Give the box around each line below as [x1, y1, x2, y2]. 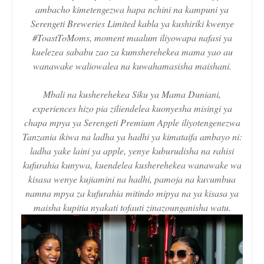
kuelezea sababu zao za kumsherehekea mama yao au [31, 45, 233, 58]
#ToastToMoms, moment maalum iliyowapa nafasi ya [32, 31, 232, 44]
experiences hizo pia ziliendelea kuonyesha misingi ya [32, 102, 232, 115]
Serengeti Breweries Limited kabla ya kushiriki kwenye [30, 17, 234, 30]
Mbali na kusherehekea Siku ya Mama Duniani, [43, 88, 221, 101]
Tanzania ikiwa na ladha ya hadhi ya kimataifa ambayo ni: [22, 130, 242, 143]
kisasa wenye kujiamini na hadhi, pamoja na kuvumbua [28, 173, 236, 186]
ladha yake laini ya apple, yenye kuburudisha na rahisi [30, 144, 234, 157]
